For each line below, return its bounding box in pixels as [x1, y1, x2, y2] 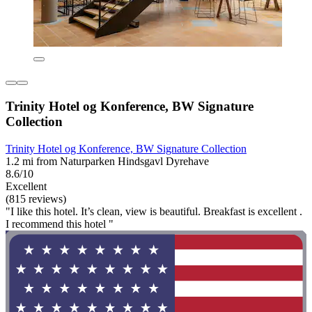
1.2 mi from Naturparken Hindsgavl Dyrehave [6, 155, 209, 167]
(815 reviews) [6, 192, 66, 205]
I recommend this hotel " [6, 217, 114, 230]
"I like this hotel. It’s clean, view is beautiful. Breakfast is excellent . [6, 205, 302, 217]
